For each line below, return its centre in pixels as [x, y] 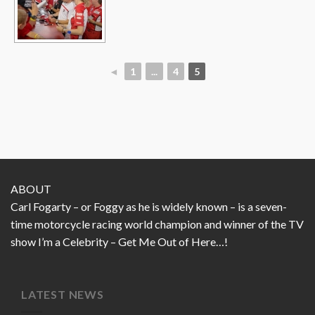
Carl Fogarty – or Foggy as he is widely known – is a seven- [149, 206]
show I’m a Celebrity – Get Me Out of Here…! [119, 241]
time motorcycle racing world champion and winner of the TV [157, 224]
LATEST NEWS [63, 295]
